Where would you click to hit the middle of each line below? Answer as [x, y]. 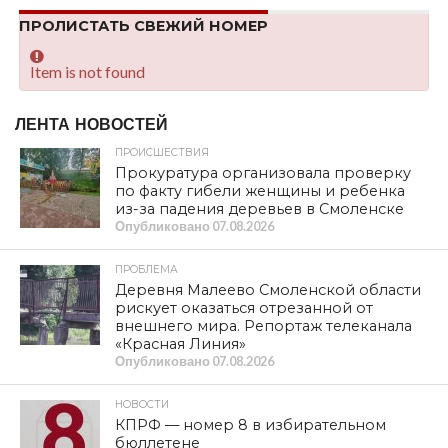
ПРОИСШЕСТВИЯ [161, 152]
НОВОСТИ [141, 404]
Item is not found [87, 71]
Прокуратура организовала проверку [262, 172]
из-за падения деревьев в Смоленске [259, 208]
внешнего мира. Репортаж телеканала [263, 325]
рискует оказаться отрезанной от [243, 307]
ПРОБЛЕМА [146, 269]
